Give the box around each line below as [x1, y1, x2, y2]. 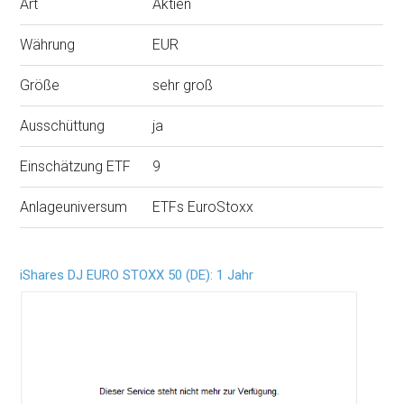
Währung [20, 36, 76, 53]
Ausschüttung [20, 117, 106, 134]
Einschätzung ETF [20, 158, 132, 175]
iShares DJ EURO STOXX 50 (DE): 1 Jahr [20, 267, 254, 283]
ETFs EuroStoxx [152, 198, 254, 216]
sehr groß [152, 77, 214, 94]
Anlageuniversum [20, 198, 128, 216]
